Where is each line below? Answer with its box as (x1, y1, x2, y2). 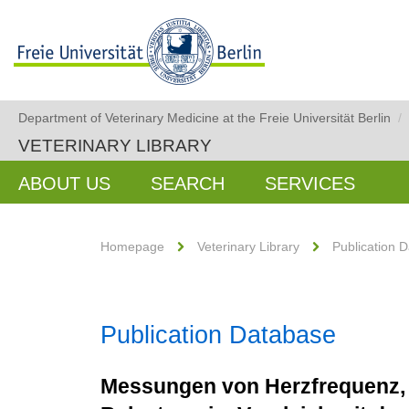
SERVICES (265, 173, 355, 194)
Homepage (100, 239, 164, 254)
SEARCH (151, 173, 225, 194)
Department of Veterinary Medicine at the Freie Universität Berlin (18, 110, 391, 125)
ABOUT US (18, 173, 110, 194)
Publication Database (100, 321, 336, 349)
